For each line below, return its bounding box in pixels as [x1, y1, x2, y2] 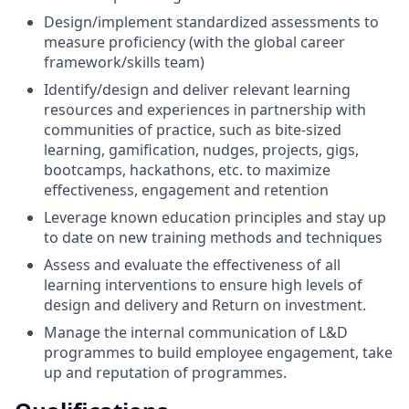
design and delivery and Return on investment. [44, 294, 366, 315]
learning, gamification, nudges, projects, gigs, [44, 139, 359, 160]
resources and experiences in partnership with [44, 99, 366, 120]
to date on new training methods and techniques [44, 226, 383, 247]
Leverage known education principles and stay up [44, 206, 386, 227]
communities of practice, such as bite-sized [44, 119, 341, 140]
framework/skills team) [44, 51, 204, 72]
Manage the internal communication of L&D [44, 321, 348, 342]
